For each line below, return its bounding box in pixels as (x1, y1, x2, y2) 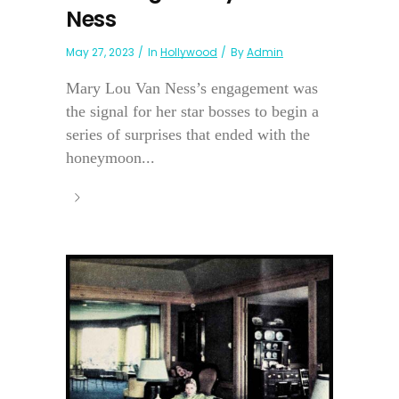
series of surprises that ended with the (66, 125, 310, 143)
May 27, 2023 (66, 44, 134, 60)
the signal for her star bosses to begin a (66, 102, 319, 120)
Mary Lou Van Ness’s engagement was (66, 78, 318, 97)
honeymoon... (66, 148, 155, 167)
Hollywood (160, 44, 217, 60)
